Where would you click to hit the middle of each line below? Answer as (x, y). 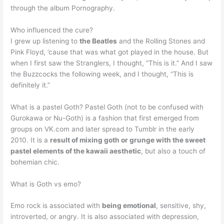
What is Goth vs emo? (46, 184)
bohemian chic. (35, 162)
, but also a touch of (173, 151)
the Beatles (98, 41)
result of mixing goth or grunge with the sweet (128, 140)
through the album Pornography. (63, 8)
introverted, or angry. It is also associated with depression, (105, 217)
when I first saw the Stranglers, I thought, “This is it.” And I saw (112, 63)
